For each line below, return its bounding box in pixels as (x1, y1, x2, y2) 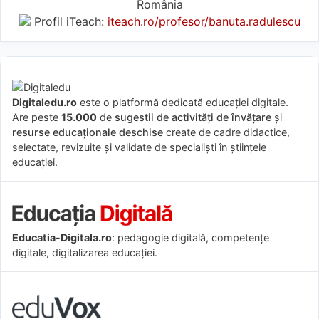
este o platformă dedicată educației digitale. (77, 95, 288, 108)
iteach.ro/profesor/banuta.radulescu (107, 14, 300, 28)
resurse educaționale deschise (12, 125, 163, 138)
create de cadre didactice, (163, 125, 290, 138)
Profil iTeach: (30, 14, 108, 28)
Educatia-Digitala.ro (12, 231, 112, 244)
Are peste (12, 110, 61, 123)
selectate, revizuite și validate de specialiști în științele (12, 140, 266, 153)
